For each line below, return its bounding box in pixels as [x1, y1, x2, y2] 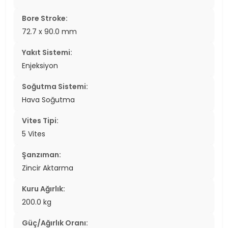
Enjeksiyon [22, 61, 58, 71]
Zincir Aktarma [22, 163, 73, 174]
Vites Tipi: [22, 116, 59, 126]
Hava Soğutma [22, 95, 75, 105]
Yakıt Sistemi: [22, 47, 72, 58]
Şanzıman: [22, 150, 61, 160]
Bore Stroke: [22, 13, 68, 24]
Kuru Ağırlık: [22, 184, 65, 194]
